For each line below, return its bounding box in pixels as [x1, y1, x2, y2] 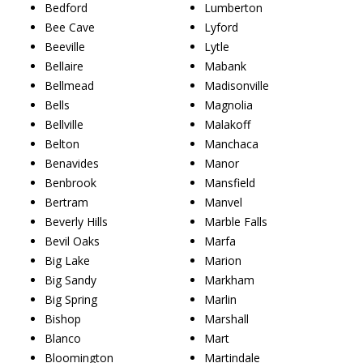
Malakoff [204, 116, 250, 132]
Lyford [204, 19, 238, 35]
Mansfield [204, 174, 255, 190]
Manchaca [204, 135, 258, 152]
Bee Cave [45, 19, 95, 35]
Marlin [204, 291, 237, 307]
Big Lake [45, 252, 90, 268]
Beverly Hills [45, 213, 108, 229]
